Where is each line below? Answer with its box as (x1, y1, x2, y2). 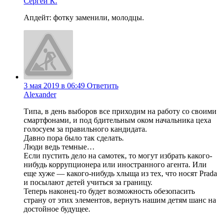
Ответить (87, 81, 118, 90)
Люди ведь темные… (24, 143, 95, 151)
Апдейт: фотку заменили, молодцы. (24, 13, 144, 22)
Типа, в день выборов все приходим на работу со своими (24, 107, 217, 116)
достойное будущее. (24, 205, 90, 214)
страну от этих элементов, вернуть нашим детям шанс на (24, 196, 216, 205)
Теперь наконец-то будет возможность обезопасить (24, 187, 195, 196)
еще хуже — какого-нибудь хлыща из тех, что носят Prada (24, 169, 217, 178)
